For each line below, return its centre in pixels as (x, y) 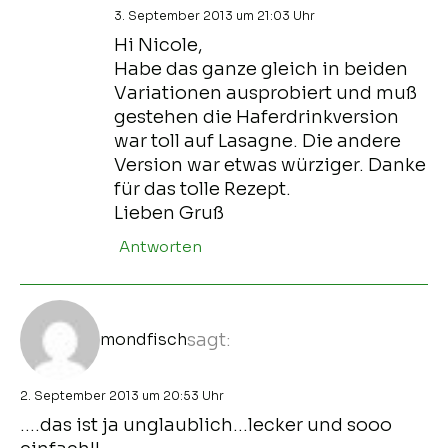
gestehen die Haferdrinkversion (256, 116)
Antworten (160, 246)
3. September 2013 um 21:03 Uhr (214, 15)
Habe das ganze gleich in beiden (261, 68)
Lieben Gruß (169, 212)
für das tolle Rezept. (202, 188)
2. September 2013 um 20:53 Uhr (122, 395)
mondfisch (143, 339)
